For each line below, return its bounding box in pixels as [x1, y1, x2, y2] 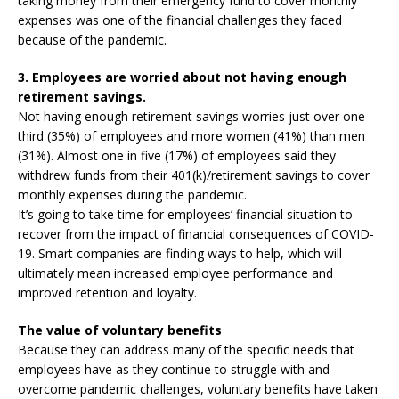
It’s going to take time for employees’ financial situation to [18, 206, 353, 223]
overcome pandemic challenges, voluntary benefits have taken [18, 380, 378, 397]
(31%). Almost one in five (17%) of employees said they [18, 147, 336, 164]
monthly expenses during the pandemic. [18, 186, 247, 203]
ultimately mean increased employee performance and [18, 265, 333, 281]
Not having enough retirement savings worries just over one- [18, 108, 370, 125]
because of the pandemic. [18, 31, 167, 48]
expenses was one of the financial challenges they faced [18, 12, 342, 28]
